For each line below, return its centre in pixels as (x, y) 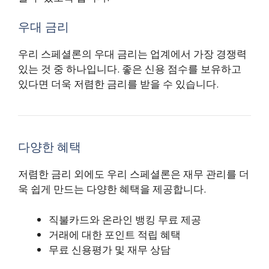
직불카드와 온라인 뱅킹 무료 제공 (125, 219)
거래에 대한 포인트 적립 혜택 (115, 234)
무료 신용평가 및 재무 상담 (110, 249)
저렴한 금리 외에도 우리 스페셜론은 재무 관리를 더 (134, 174)
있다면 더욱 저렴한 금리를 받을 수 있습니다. (118, 84)
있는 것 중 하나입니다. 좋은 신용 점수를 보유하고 (130, 69)
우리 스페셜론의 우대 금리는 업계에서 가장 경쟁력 (132, 54)
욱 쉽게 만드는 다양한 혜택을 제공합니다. (112, 189)
